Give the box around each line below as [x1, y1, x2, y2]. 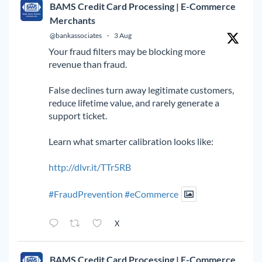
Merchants [50, 14, 95, 26]
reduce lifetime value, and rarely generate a [49, 96, 219, 108]
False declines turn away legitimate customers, [49, 84, 234, 95]
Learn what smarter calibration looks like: [49, 135, 213, 147]
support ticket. [49, 109, 107, 121]
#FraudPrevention [49, 188, 123, 199]
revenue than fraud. [49, 58, 127, 70]
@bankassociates [50, 30, 102, 40]
